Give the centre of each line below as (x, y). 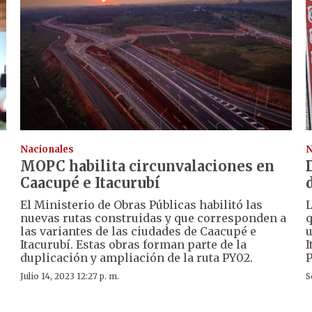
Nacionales (47, 150)
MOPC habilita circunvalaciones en (148, 166)
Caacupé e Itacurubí (91, 183)
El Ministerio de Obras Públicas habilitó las (142, 205)
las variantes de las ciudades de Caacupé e (139, 232)
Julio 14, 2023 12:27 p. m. (70, 276)
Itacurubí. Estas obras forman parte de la (134, 245)
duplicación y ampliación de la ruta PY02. (137, 258)
